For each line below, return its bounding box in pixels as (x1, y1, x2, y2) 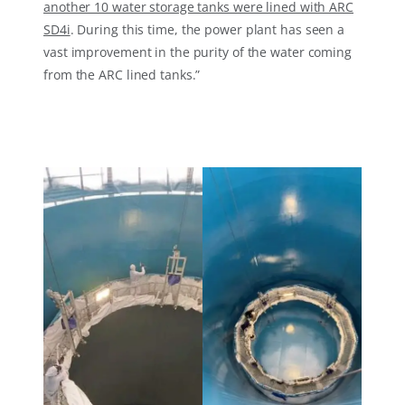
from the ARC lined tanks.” (43, 66, 201, 84)
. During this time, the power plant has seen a (70, 21, 345, 39)
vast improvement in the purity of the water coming (43, 43, 352, 61)
